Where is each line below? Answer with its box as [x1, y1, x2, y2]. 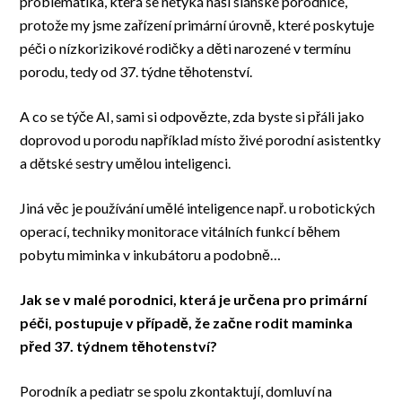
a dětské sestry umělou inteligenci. [20, 154, 232, 172]
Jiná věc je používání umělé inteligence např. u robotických [20, 199, 376, 217]
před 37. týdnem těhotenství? [20, 337, 218, 355]
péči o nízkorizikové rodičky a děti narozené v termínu [20, 39, 352, 57]
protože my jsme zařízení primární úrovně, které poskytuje [20, 16, 375, 34]
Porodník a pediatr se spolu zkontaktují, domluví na [20, 382, 333, 400]
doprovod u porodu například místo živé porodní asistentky [20, 131, 381, 149]
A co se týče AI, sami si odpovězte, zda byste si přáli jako [20, 108, 365, 126]
